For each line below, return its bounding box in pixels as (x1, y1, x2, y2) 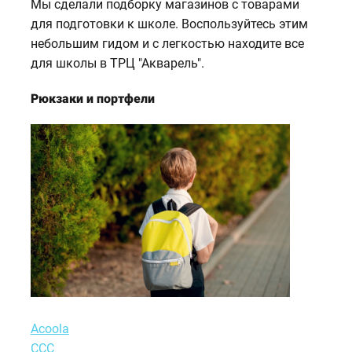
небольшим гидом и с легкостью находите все (30, 35, 304, 51)
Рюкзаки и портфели (30, 90, 155, 106)
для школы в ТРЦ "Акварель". (30, 55, 204, 71)
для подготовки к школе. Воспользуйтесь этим (30, 16, 308, 31)
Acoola (30, 321, 69, 336)
